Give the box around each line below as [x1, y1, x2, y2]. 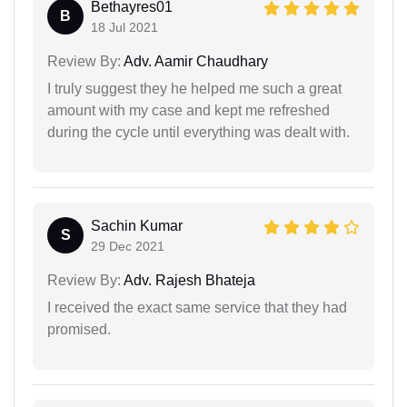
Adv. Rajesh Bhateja [121, 272, 255, 288]
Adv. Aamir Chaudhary [121, 53, 268, 69]
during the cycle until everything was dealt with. [47, 124, 350, 140]
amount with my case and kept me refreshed [47, 102, 330, 118]
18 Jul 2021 [91, 19, 158, 35]
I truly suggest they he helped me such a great [47, 80, 342, 96]
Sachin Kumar [91, 217, 183, 233]
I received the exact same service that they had [47, 299, 347, 315]
